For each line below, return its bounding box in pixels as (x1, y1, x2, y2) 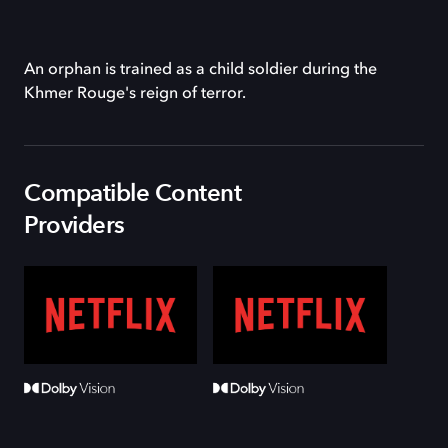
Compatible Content (24, 177, 241, 210)
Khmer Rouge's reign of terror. (24, 86, 246, 102)
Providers (24, 209, 125, 242)
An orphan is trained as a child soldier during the (24, 62, 377, 78)
